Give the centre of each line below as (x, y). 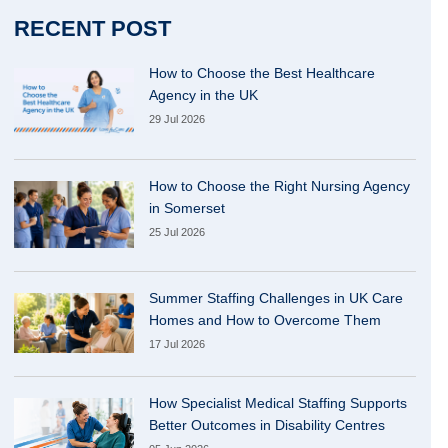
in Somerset (187, 207)
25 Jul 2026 (177, 231)
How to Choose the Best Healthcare (262, 73)
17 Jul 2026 (177, 344)
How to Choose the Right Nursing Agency (280, 185)
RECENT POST (93, 28)
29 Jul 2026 (177, 119)
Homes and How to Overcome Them (265, 320)
